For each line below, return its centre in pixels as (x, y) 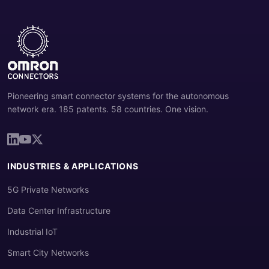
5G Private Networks (48, 189)
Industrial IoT (32, 231)
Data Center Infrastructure (59, 210)
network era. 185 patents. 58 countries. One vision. (108, 109)
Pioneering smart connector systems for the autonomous (118, 96)
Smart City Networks (48, 252)
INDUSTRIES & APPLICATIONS (73, 166)
